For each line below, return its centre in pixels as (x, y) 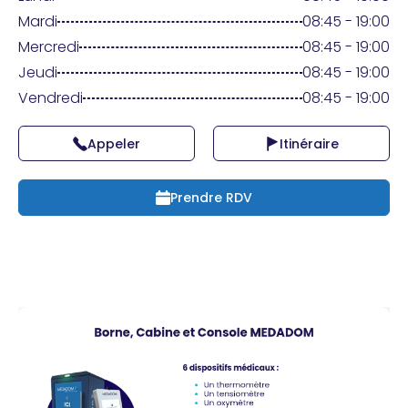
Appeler (114, 143)
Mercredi (49, 47)
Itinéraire (309, 143)
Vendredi (51, 98)
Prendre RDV (211, 197)
